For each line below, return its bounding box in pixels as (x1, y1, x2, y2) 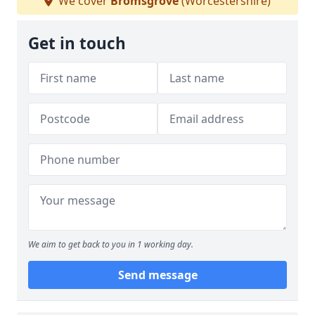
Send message (117, 267, 198, 283)
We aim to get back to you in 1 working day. (28, 238, 193, 250)
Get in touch (28, 32, 126, 54)
